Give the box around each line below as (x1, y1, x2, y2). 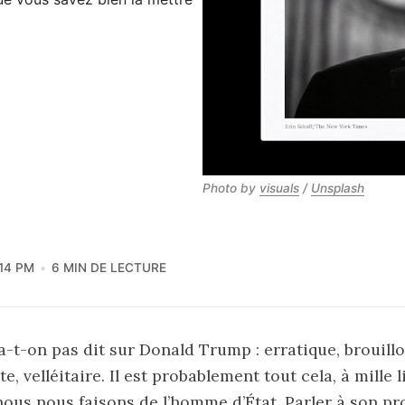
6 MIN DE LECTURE (52, 259, 166, 275)
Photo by (202, 180, 259, 195)
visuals (259, 180, 299, 195)
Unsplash (311, 180, 364, 195)
